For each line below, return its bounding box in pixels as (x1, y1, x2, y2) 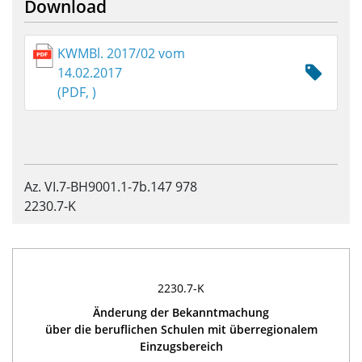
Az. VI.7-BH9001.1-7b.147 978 (24, 178, 197, 196)
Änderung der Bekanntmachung (93, 305, 269, 321)
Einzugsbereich (139, 339, 223, 355)
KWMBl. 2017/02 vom (57, 44, 186, 62)
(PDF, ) (57, 83, 97, 101)
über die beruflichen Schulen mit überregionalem (44, 322, 318, 338)
